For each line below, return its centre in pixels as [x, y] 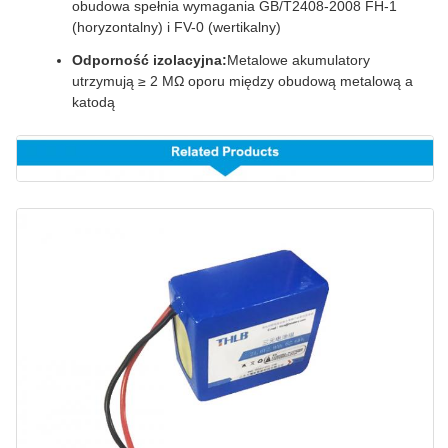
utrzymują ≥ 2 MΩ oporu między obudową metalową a [242, 81]
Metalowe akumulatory [298, 60]
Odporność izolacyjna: [149, 60]
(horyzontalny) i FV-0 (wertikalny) [176, 27]
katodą [93, 102]
